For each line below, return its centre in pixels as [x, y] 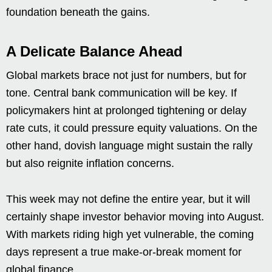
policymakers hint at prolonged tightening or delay [126, 111]
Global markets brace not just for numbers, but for [126, 76]
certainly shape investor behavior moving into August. [135, 217]
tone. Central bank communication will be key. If [121, 93]
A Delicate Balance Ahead [94, 52]
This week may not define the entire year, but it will [128, 199]
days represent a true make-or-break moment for [124, 252]
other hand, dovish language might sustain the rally [129, 146]
